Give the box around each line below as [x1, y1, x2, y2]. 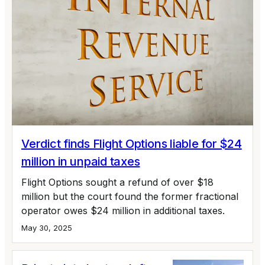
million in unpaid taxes [21, 154, 140, 169]
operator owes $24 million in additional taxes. [21, 204, 225, 216]
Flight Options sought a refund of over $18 [21, 176, 214, 188]
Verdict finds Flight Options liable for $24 [21, 136, 242, 151]
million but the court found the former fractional [21, 190, 238, 202]
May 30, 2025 [21, 222, 72, 232]
